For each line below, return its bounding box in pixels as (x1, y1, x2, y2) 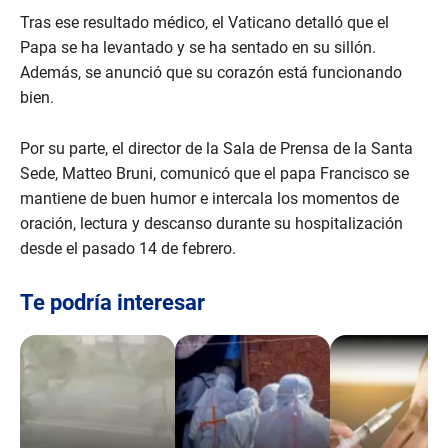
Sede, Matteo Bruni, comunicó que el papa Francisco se (20, 164, 409, 184)
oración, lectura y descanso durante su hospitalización (20, 214, 403, 234)
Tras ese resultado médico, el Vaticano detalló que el (20, 13, 389, 33)
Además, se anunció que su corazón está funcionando (20, 63, 402, 83)
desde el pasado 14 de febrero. (20, 239, 240, 259)
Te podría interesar (20, 290, 205, 316)
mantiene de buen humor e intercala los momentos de (20, 189, 399, 209)
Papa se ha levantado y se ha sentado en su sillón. (20, 38, 376, 58)
